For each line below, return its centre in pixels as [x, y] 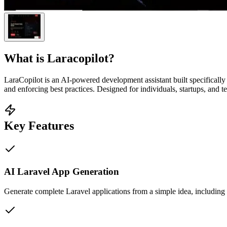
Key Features [39, 125]
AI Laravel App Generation [62, 172]
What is [26, 58]
